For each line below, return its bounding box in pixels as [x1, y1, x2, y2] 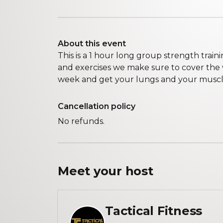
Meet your [58, 164, 125, 178]
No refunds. [58, 116, 105, 126]
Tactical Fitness [105, 204, 203, 218]
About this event [58, 39, 126, 48]
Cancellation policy [58, 102, 135, 111]
